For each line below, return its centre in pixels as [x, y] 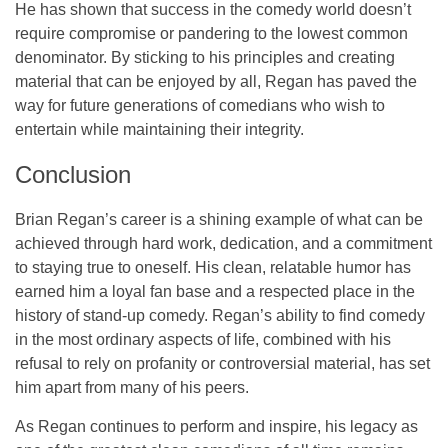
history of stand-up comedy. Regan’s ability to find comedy [220, 315]
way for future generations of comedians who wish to [200, 105]
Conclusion [73, 174]
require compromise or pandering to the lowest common [211, 33]
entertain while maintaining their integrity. [159, 129]
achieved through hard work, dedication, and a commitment [223, 243]
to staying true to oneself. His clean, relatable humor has [213, 267]
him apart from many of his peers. [132, 387]
